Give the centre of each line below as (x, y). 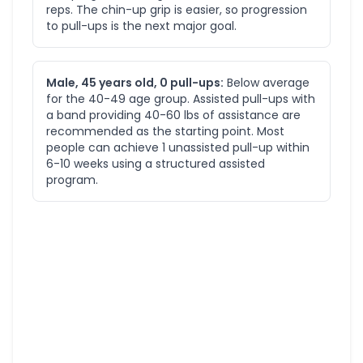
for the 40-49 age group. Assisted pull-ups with (181, 99)
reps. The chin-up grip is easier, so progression (177, 10)
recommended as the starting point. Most (165, 131)
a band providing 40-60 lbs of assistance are (173, 115)
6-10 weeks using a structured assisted (156, 164)
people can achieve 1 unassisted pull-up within (178, 147)
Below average (267, 83)
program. (72, 180)
